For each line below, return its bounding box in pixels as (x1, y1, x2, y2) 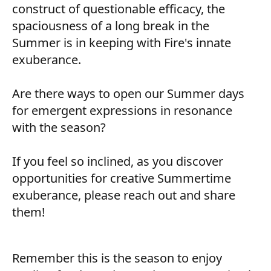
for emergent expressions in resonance (12, 102, 232, 119)
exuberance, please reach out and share (12, 187, 235, 203)
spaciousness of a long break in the (12, 18, 209, 34)
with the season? (12, 119, 106, 135)
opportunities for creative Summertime (12, 170, 231, 186)
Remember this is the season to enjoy (12, 250, 222, 266)
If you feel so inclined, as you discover (12, 153, 223, 169)
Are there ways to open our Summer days (12, 85, 244, 102)
